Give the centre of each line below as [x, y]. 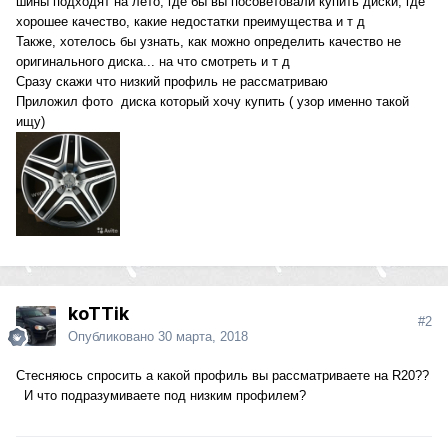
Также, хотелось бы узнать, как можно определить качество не [208, 42]
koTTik [98, 314]
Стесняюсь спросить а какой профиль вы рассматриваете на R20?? [222, 376]
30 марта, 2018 [203, 337]
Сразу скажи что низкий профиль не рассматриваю [176, 82]
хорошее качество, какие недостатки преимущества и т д [190, 22]
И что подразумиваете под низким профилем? [163, 396]
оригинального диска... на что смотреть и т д [155, 62]
